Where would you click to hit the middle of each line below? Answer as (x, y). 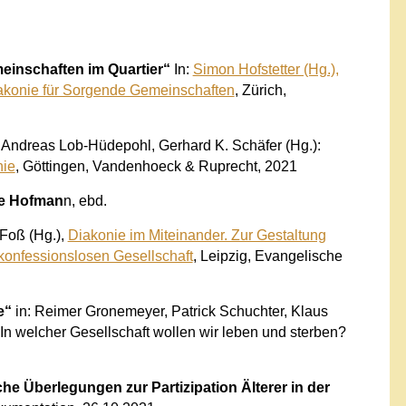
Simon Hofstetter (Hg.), (266, 69)
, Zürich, (260, 90)
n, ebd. (85, 200)
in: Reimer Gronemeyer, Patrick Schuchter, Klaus (169, 311)
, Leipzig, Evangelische (267, 256)
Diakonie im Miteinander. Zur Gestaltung (197, 235)
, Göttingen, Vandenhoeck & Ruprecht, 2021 (156, 166)
